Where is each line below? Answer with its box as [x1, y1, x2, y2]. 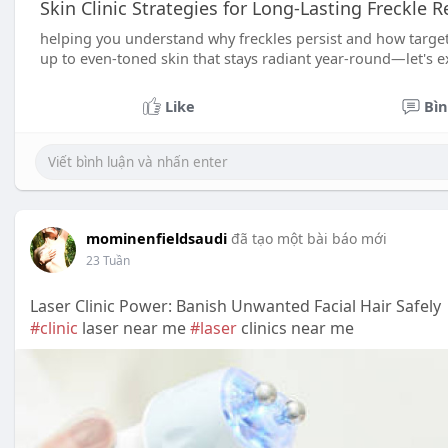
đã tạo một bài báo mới [231, 229, 387, 248]
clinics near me [237, 317, 354, 339]
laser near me [78, 317, 190, 339]
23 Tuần [86, 252, 130, 269]
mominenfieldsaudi [86, 228, 227, 248]
